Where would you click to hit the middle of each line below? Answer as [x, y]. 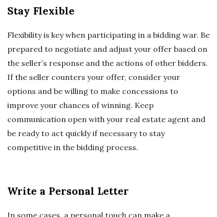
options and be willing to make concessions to [93, 91]
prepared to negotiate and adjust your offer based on [107, 49]
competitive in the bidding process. [73, 147]
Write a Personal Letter [68, 191]
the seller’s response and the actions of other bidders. [108, 63]
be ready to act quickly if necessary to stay [86, 133]
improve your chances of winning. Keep [80, 105]
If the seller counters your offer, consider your [94, 77]
